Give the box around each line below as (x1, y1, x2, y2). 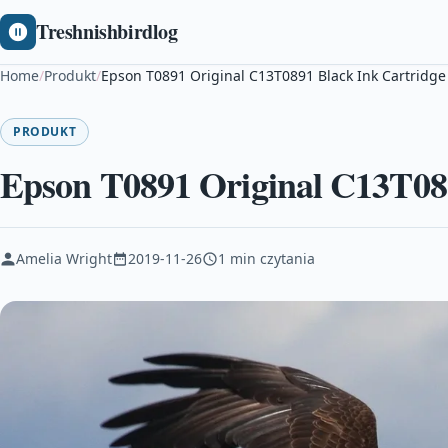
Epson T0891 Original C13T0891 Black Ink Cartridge (101, 66, 446, 85)
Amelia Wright (16, 249, 112, 268)
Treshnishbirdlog (36, 17, 178, 46)
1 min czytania (218, 249, 315, 268)
